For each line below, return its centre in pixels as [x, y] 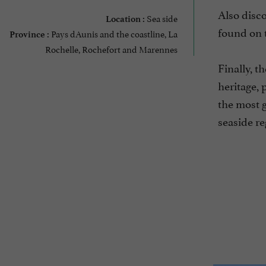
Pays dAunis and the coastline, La [113, 33]
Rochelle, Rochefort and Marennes [111, 48]
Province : [29, 34]
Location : [125, 19]
